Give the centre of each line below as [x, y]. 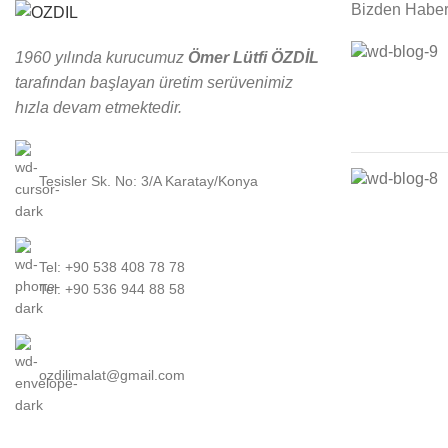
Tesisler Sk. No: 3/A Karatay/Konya [148, 180]
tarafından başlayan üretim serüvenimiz [154, 82]
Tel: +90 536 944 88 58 [112, 288]
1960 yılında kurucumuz [101, 57]
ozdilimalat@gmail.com [112, 374]
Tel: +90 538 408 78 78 [112, 266]
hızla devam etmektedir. [98, 107]
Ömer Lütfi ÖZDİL [253, 57]
